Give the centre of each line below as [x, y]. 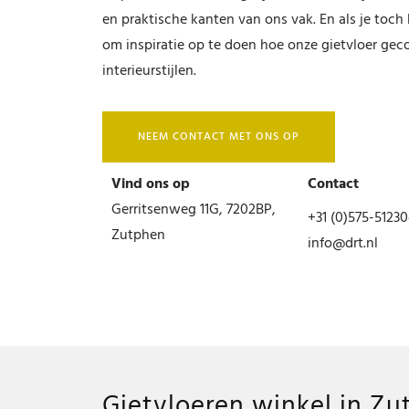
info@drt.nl [342, 243]
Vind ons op [151, 184]
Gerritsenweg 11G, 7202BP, [194, 210]
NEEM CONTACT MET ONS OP [219, 136]
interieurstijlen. [149, 71]
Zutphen [138, 235]
